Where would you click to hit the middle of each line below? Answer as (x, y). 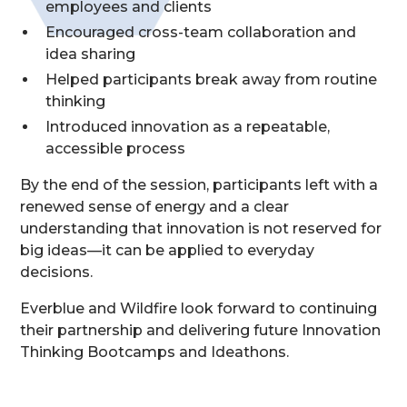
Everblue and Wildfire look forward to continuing (199, 308)
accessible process (116, 149)
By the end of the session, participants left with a (199, 185)
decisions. (57, 272)
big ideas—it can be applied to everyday (168, 250)
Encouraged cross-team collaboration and (201, 32)
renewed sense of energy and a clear (155, 207)
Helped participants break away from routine (212, 79)
